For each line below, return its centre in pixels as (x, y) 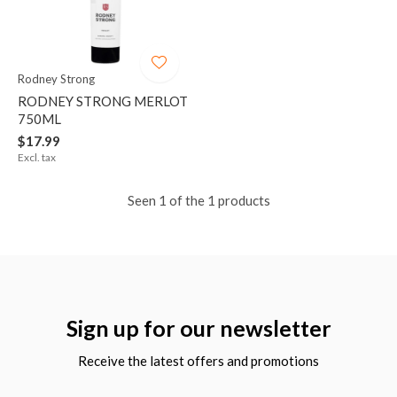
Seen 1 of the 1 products (198, 201)
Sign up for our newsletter (198, 328)
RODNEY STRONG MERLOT (103, 101)
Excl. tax (37, 158)
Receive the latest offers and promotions (198, 361)
